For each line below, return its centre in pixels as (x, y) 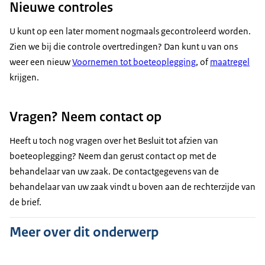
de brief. (25, 202)
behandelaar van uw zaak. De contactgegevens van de (114, 172)
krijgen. (24, 77)
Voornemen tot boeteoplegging (134, 62)
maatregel (230, 62)
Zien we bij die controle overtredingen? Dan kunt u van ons (124, 47)
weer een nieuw (41, 62)
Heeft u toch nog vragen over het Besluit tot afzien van (114, 141)
